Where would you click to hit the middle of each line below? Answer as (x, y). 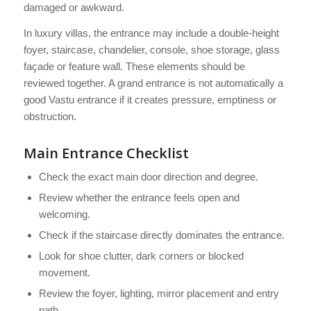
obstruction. (50, 117)
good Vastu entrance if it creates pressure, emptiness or (150, 100)
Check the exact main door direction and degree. (148, 177)
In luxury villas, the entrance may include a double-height (151, 33)
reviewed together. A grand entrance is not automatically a (153, 83)
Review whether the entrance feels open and (139, 198)
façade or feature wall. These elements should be (134, 67)
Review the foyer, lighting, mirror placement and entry (159, 294)
